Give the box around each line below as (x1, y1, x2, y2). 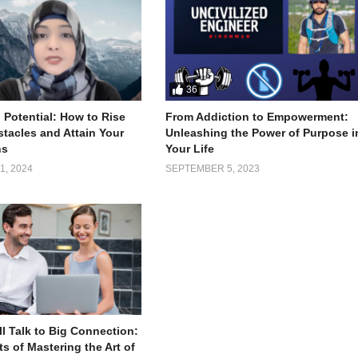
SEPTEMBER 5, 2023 (165, 162, 261, 174)
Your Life (165, 141, 215, 155)
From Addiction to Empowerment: (165, 109, 349, 123)
